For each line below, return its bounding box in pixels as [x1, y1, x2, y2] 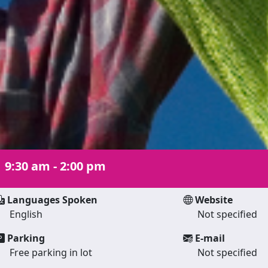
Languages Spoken [5, 193, 98, 206]
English [10, 207, 42, 221]
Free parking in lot [10, 245, 92, 259]
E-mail [193, 231, 225, 245]
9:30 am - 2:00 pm [5, 157, 106, 174]
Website [193, 193, 233, 206]
